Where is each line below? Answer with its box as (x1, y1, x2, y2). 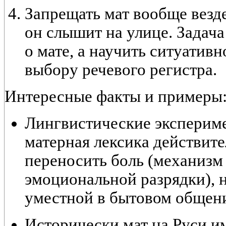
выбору (25, 61, 78, 79)
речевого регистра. (78, 61, 217, 79)
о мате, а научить (25, 42, 150, 61)
